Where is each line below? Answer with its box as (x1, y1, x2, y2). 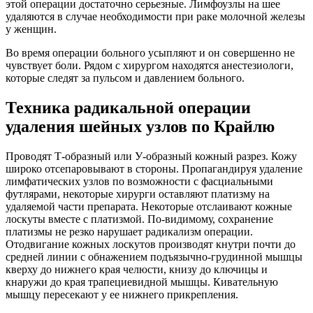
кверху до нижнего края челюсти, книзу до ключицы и (6, 263, 268, 275)
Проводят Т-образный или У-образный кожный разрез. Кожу (6, 150, 297, 162)
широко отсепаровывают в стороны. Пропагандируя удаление (6, 162, 303, 175)
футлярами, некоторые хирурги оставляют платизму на (6, 187, 270, 200)
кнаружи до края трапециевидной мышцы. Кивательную (6, 275, 278, 288)
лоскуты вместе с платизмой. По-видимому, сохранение (6, 212, 273, 225)
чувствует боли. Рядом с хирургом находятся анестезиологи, (6, 59, 293, 71)
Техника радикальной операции (6, 98, 251, 117)
